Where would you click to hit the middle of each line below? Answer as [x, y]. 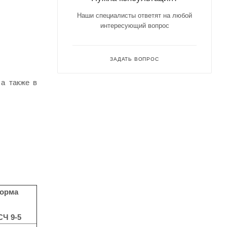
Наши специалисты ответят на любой [135, 15]
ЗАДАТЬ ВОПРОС [135, 59]
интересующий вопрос [135, 25]
